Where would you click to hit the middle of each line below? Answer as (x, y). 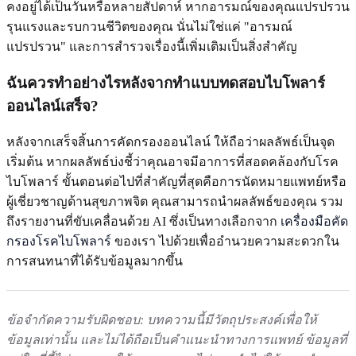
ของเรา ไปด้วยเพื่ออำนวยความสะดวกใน (225, 242)
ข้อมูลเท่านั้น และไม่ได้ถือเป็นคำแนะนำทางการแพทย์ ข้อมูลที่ (177, 340)
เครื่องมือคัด (314, 222)
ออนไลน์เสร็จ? (52, 106)
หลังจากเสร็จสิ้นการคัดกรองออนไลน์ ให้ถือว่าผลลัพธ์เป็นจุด (170, 142)
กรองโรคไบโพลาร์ (59, 242)
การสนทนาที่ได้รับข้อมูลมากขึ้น (95, 261)
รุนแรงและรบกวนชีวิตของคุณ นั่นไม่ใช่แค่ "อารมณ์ (149, 27)
